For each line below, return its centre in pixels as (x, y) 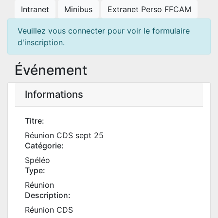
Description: (48, 195)
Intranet (35, 9)
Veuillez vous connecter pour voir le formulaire (104, 31)
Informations (54, 94)
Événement (51, 70)
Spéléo (37, 160)
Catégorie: (44, 145)
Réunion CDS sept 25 (64, 135)
